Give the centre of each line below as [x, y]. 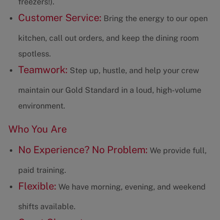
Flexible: [37, 186]
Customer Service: [60, 18]
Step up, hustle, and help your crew [133, 71]
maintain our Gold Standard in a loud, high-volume [110, 90]
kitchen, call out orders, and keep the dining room [108, 38]
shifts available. [47, 207]
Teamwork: [43, 70]
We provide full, [177, 151]
